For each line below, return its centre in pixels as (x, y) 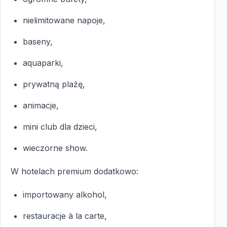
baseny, (38, 41)
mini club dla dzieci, (60, 126)
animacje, (41, 105)
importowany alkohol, (65, 194)
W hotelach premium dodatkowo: (74, 171)
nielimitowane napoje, (64, 20)
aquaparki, (43, 63)
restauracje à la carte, (65, 216)
